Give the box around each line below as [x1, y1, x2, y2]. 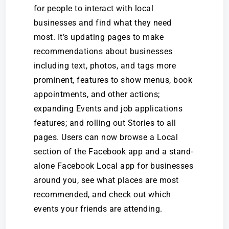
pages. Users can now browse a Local [33, 132, 178, 143]
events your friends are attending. [33, 204, 163, 214]
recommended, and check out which [33, 190, 171, 200]
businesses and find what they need [33, 18, 172, 28]
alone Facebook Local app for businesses [33, 161, 194, 171]
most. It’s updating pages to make [33, 32, 164, 42]
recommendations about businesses [33, 47, 173, 57]
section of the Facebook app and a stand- [33, 147, 193, 157]
